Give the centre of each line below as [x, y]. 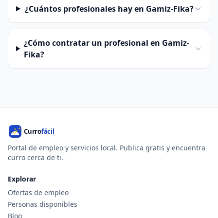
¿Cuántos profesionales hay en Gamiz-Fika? [109, 9]
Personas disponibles [43, 204]
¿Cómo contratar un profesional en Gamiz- [107, 43]
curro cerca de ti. [36, 157]
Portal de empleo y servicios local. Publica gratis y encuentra [107, 148]
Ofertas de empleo [38, 192]
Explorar [22, 179]
